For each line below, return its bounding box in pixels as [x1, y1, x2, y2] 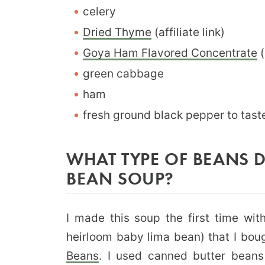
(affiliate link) [151, 25, 225, 39]
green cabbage [83, 66, 164, 80]
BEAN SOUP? [66, 166, 174, 189]
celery [83, 4, 116, 18]
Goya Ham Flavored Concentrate [83, 46, 257, 60]
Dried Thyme [83, 25, 151, 39]
